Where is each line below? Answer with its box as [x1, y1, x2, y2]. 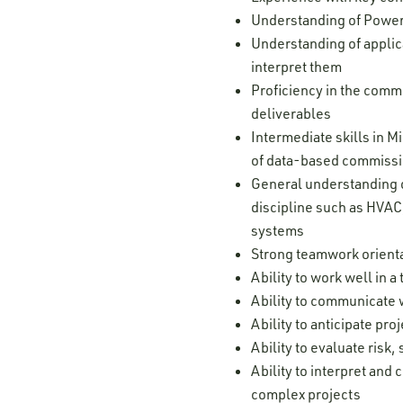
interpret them [251, 57, 343, 76]
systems [251, 220, 305, 239]
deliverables [251, 103, 332, 122]
